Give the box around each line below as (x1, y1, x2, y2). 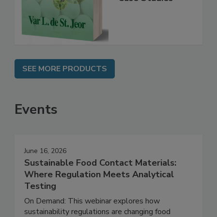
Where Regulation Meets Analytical (24, 189, 174, 201)
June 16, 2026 (24, 167, 66, 176)
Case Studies (118, 12, 173, 24)
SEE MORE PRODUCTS (22, 84, 107, 95)
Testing (24, 201, 56, 213)
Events (15, 121, 58, 139)
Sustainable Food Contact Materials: (24, 177, 176, 189)
